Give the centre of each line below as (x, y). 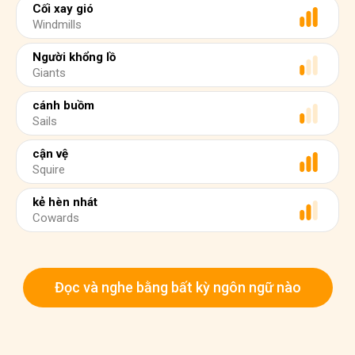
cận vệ (50, 154)
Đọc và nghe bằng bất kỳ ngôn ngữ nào (177, 287)
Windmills (57, 25)
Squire (49, 170)
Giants (49, 73)
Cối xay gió (63, 9)
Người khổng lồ (74, 57)
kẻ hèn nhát (65, 202)
